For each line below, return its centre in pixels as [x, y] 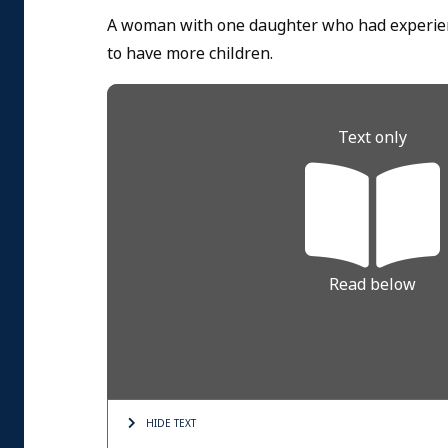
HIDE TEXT [171, 424]
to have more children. [190, 54]
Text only [372, 138]
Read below [372, 285]
